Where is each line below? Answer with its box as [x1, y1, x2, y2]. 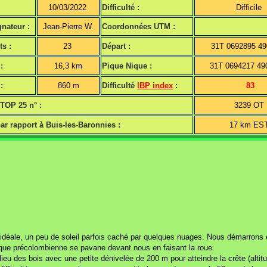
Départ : [102, 42, 131, 51]
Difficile [236, 3, 264, 13]
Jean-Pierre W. [43, 22, 94, 32]
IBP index [137, 81, 173, 91]
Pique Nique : [102, 61, 152, 71]
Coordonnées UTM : [102, 22, 175, 32]
